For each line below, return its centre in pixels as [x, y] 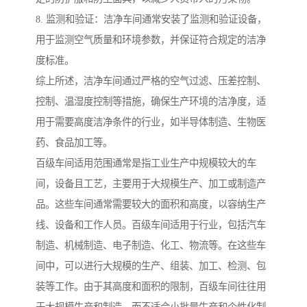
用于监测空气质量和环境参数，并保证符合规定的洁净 [151, 39]
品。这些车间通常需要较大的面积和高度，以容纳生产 [151, 204]
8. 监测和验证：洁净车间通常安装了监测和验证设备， [151, 19]
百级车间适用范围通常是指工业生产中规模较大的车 [146, 163]
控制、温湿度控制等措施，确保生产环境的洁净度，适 [151, 101]
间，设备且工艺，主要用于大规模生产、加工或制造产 [151, 183]
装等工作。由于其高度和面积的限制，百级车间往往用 [151, 286]
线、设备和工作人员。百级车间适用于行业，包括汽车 [151, 224]
